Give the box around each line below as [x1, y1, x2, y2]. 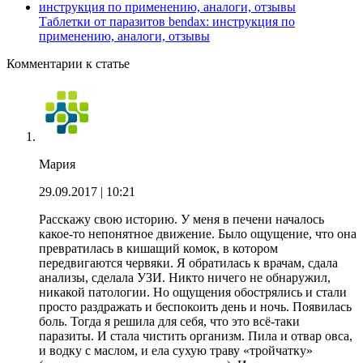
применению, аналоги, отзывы [39, 28, 210, 43]
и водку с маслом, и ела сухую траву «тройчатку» [39, 343, 313, 357]
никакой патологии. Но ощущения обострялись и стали [39, 284, 347, 299]
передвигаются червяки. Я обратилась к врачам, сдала [39, 255, 338, 270]
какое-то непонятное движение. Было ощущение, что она [39, 226, 357, 241]
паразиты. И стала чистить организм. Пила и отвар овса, [39, 328, 352, 343]
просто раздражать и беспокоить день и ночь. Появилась [39, 299, 352, 314]
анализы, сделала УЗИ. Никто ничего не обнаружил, [39, 270, 331, 284]
